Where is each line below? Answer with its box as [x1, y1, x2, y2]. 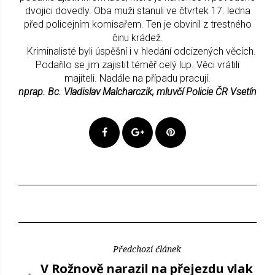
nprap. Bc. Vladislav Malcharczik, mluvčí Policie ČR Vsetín [18, 85, 257, 98]
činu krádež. [112, 31, 163, 44]
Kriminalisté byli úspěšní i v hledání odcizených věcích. [19, 45, 256, 57]
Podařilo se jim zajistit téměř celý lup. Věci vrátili [36, 58, 239, 71]
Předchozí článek [112, 242, 181, 255]
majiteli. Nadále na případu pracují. [64, 72, 211, 84]
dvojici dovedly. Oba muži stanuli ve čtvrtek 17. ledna [25, 4, 250, 17]
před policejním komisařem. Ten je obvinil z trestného [23, 18, 252, 30]
